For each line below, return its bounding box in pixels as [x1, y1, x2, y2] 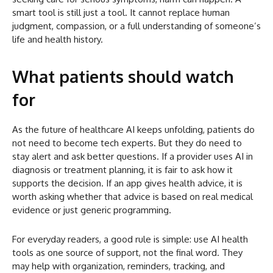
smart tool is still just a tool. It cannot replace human [12, 7, 230, 19]
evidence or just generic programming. [12, 204, 171, 216]
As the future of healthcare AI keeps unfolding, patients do [12, 124, 255, 136]
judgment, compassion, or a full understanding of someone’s [12, 20, 261, 32]
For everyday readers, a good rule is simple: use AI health [12, 233, 248, 246]
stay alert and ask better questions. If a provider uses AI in [12, 151, 253, 163]
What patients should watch [12, 66, 234, 87]
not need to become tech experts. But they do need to [12, 137, 242, 149]
